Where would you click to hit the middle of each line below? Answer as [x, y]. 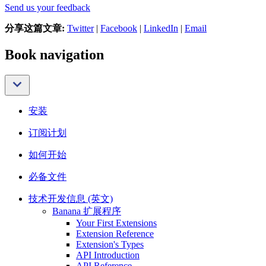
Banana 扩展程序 [87, 211]
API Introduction [108, 255]
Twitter [80, 28]
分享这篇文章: [35, 28]
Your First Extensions [116, 223]
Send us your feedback [47, 8]
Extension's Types [110, 244]
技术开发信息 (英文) [71, 199]
